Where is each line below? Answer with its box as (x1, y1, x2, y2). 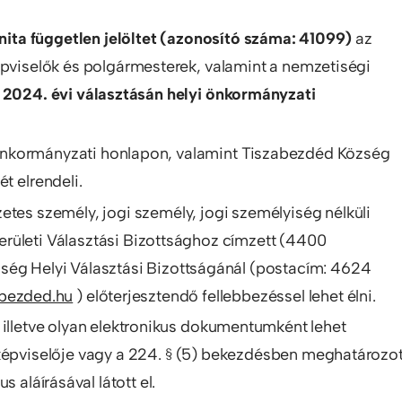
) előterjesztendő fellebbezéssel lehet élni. (73, 285, 376, 306)
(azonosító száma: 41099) (160, 29, 353, 49)
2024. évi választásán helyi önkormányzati (2, 84, 316, 105)
